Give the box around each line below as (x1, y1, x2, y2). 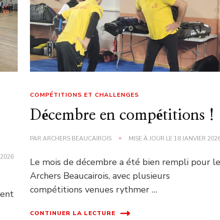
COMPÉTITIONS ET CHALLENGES (30, 90, 139, 99)
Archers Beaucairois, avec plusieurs (30, 169, 170, 182)
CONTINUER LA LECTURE (30, 209, 116, 218)
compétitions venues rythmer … (30, 183, 158, 195)
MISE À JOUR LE (129, 134, 174, 142)
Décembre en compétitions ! (30, 108, 215, 123)
